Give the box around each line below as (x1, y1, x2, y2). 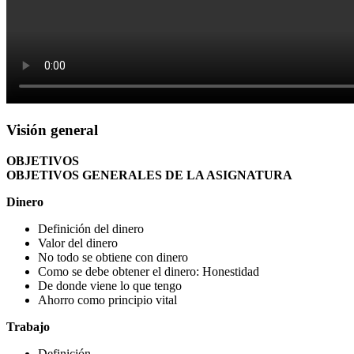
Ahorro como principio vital (38, 292, 177, 307)
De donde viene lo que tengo (38, 278, 182, 292)
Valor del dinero (38, 235, 118, 250)
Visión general (6, 121, 98, 138)
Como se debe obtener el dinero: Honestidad (38, 264, 259, 278)
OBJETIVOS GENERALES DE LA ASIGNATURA (6, 168, 292, 182)
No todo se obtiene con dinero (38, 250, 188, 264)
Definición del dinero (38, 221, 144, 235)
